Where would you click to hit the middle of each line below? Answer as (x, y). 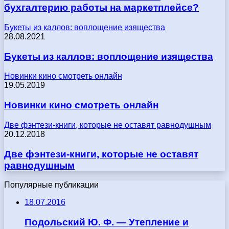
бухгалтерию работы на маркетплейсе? (101, 8)
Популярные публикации (51, 185)
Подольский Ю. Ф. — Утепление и (107, 222)
